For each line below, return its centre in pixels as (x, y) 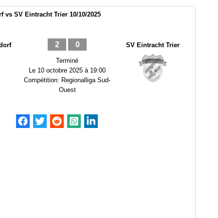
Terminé (67, 61)
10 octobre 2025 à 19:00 (72, 70)
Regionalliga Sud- (86, 80)
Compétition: (43, 80)
